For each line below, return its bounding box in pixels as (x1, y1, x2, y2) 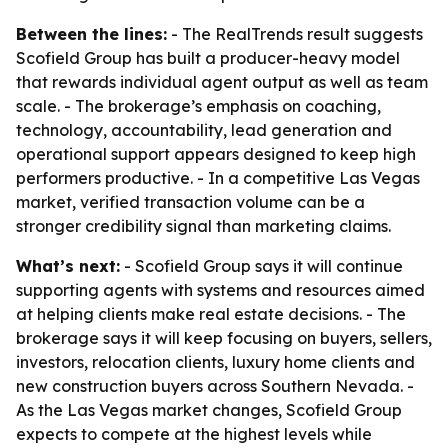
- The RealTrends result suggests (167, 24, 423, 44)
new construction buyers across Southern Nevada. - (16, 376, 414, 396)
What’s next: (16, 256, 120, 276)
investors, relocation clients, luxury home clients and (16, 352, 415, 372)
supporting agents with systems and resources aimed (16, 280, 425, 300)
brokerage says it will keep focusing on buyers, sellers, (16, 328, 432, 348)
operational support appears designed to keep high (16, 144, 416, 164)
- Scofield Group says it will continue (120, 256, 403, 276)
